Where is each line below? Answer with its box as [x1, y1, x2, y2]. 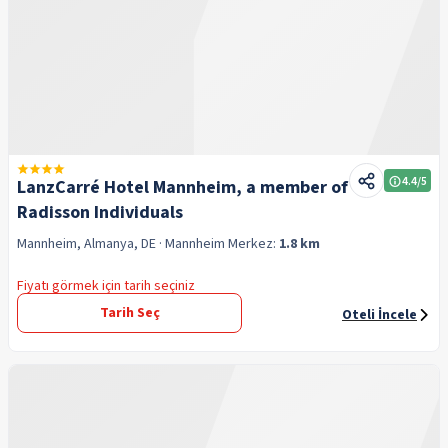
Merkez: [228, 234, 279, 254]
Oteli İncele [342, 305, 417, 325]
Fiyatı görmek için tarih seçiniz [17, 276, 195, 296]
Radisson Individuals [17, 200, 183, 225]
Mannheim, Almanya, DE [17, 234, 156, 254]
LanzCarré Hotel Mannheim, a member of [17, 175, 348, 200]
